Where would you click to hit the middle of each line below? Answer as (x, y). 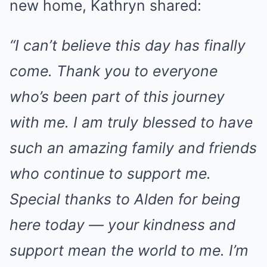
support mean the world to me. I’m (129, 251)
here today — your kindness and (122, 225)
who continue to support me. (110, 174)
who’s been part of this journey (117, 97)
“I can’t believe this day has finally (128, 46)
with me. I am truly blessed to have (131, 122)
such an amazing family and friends (133, 148)
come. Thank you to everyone (114, 71)
